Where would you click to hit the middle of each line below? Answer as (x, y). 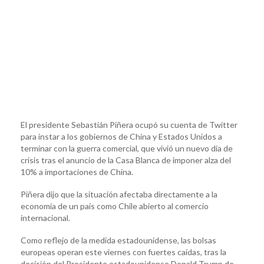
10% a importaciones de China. (77, 171)
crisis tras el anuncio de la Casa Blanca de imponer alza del (126, 160)
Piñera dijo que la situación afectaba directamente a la (119, 194)
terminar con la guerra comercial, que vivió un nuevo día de (127, 148)
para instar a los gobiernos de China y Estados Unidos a (121, 136)
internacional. (45, 217)
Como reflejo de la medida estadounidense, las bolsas (118, 240)
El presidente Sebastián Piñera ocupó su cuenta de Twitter (129, 124)
